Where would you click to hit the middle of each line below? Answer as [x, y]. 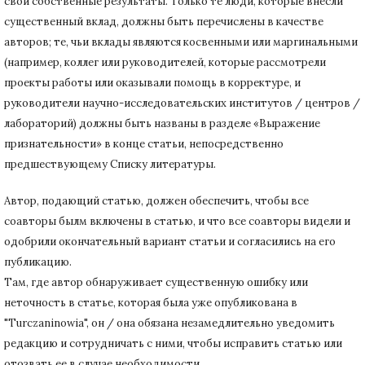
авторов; [29, 42]
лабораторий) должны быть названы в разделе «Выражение [162, 123]
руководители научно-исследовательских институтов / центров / [182, 103]
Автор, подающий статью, [75, 200]
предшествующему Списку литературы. [110, 164]
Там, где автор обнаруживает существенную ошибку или [156, 282]
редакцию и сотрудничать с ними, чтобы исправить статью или [173, 343]
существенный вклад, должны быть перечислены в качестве [164, 21]
